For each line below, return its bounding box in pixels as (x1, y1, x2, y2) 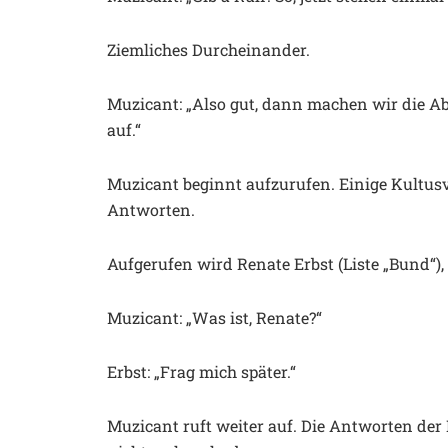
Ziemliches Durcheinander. (107, 38, 310, 60)
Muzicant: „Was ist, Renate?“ (107, 306, 322, 328)
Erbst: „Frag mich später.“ (107, 360, 296, 382)
